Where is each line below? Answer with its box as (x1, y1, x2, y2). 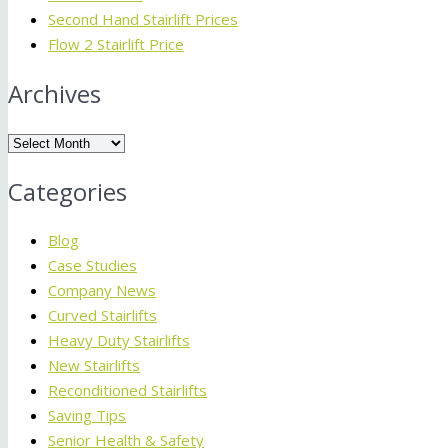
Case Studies (48, 255, 137, 276)
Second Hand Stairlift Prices (48, 9, 238, 30)
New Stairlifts (48, 355, 140, 376)
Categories (8, 175, 127, 209)
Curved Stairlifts (48, 305, 157, 326)
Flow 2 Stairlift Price (48, 34, 184, 55)
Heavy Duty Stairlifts (48, 330, 190, 351)
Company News (48, 280, 156, 301)
